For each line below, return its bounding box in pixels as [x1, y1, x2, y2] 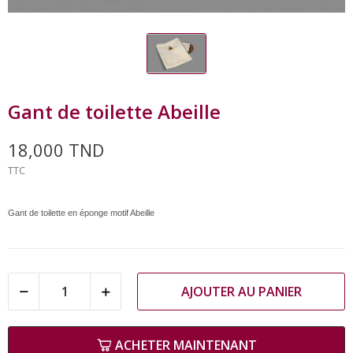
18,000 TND [8, 137, 104, 162]
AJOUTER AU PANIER [180, 282, 302, 300]
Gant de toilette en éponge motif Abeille [8, 207, 154, 217]
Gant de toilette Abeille [8, 98, 221, 124]
